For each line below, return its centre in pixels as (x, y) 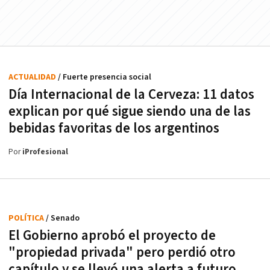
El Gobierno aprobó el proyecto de (112, 235)
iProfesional (45, 152)
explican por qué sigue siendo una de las (130, 111)
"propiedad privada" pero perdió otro (122, 252)
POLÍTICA (27, 218)
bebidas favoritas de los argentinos (114, 128)
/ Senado (63, 218)
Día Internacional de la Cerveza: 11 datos (131, 94)
